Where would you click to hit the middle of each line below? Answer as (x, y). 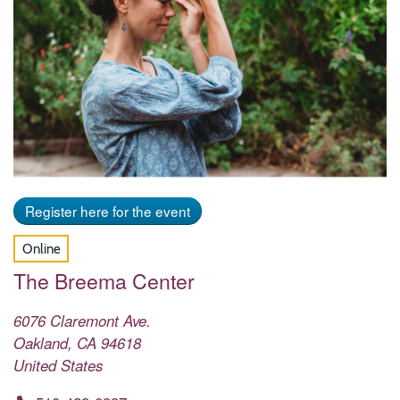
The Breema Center (104, 280)
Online (41, 249)
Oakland (41, 342)
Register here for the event (108, 210)
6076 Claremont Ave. (82, 320)
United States (58, 365)
